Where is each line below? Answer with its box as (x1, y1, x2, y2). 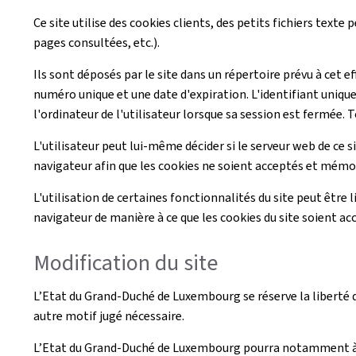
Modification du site (33, 248, 218, 277)
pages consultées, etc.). (33, 34, 160, 51)
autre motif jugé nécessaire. (33, 307, 184, 324)
